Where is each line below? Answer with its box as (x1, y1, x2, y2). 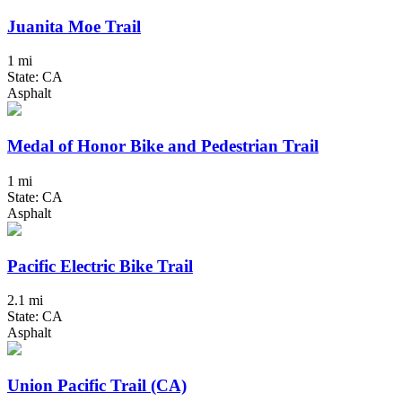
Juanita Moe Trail (7, 16, 141, 36)
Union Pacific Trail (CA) (7, 376, 187, 396)
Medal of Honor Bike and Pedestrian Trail (7, 136, 319, 156)
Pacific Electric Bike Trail (7, 256, 193, 275)
